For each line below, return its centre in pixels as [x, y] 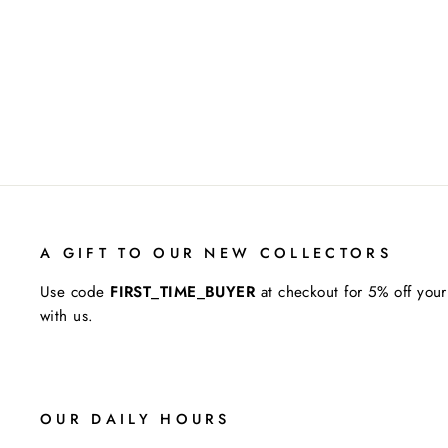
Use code [75, 291]
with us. [67, 315]
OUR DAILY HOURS [135, 418]
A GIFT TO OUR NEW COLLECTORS [216, 252]
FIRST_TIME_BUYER [183, 291]
